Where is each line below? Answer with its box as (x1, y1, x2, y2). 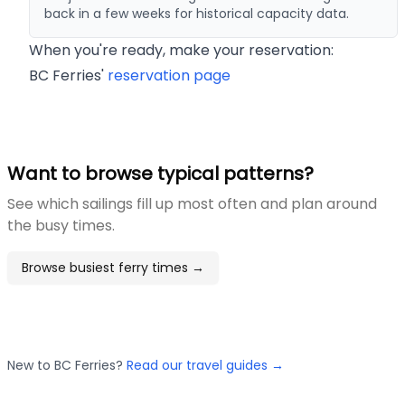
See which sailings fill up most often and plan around (7, 193, 377, 214)
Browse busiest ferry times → (22, 259, 204, 277)
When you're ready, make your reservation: (29, 40, 334, 61)
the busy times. (7, 215, 115, 236)
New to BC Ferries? (7, 356, 123, 374)
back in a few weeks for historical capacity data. (44, 5, 349, 23)
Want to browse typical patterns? (7, 161, 314, 186)
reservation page (108, 65, 231, 86)
